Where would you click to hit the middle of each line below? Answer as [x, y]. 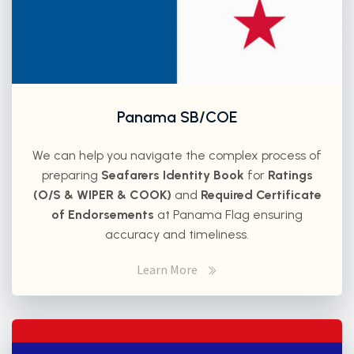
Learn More [167, 270]
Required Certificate [261, 195]
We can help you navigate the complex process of [177, 156]
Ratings [290, 175]
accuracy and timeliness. [177, 235]
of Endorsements [103, 215]
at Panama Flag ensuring [228, 215]
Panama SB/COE [177, 117]
